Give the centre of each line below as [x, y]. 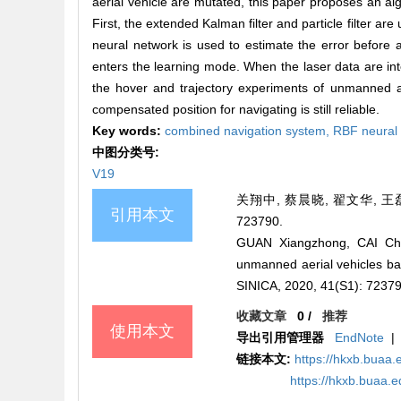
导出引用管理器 [281, 338]
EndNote [360, 338]
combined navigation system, [249, 131]
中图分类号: [128, 153]
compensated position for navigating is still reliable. [236, 110]
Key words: [128, 131]
